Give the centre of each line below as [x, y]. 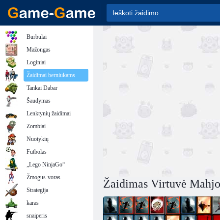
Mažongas [39, 50]
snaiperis [37, 216]
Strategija [37, 190]
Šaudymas [39, 101]
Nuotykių [38, 139]
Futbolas [37, 152]
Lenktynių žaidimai [49, 113]
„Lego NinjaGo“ [46, 165]
